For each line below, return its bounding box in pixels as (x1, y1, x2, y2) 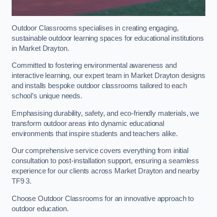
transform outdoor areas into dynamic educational (12, 119, 165, 127)
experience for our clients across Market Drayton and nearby (12, 167, 200, 175)
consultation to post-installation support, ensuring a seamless (12, 157, 199, 165)
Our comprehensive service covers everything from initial (12, 147, 188, 155)
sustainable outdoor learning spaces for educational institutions (12, 34, 204, 42)
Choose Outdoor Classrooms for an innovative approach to (12, 194, 194, 202)
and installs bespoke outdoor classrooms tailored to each (12, 82, 187, 90)
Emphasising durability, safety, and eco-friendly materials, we (12, 109, 199, 117)
